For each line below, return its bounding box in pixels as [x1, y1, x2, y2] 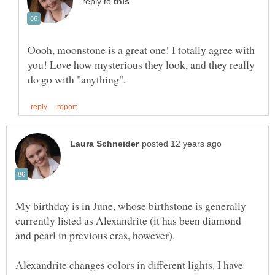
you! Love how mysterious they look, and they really [28, 57, 255, 72]
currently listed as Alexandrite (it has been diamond [15, 213, 241, 228]
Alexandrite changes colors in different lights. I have [15, 257, 243, 273]
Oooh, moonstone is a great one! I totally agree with [28, 42, 255, 58]
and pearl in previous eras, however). [15, 228, 175, 243]
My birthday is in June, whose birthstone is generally [15, 198, 246, 214]
